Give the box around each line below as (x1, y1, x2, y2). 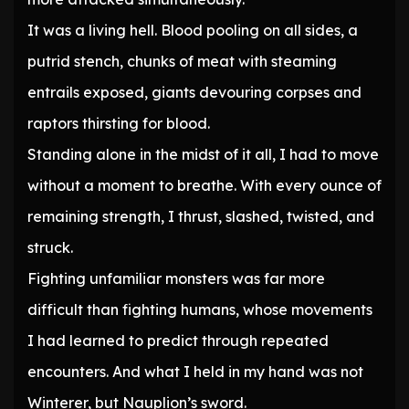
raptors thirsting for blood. (27, 114, 210, 133)
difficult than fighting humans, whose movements (27, 300, 372, 320)
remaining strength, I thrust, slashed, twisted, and (27, 207, 374, 226)
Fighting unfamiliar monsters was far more (27, 269, 325, 288)
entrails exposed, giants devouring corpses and (27, 83, 362, 102)
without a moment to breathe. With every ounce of (27, 176, 382, 195)
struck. (27, 238, 73, 257)
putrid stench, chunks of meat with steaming (27, 52, 337, 71)
